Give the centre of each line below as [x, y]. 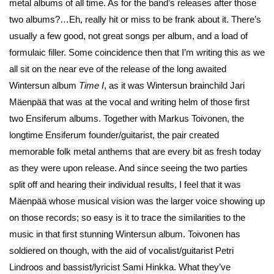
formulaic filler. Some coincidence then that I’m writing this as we [137, 53]
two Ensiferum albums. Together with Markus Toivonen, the [127, 119]
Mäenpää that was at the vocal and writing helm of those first [129, 102]
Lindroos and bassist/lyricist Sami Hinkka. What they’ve [120, 267]
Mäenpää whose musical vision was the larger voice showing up [137, 201]
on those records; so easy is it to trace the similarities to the [127, 218]
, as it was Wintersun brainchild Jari [174, 86]
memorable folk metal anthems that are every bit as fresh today [135, 152]
